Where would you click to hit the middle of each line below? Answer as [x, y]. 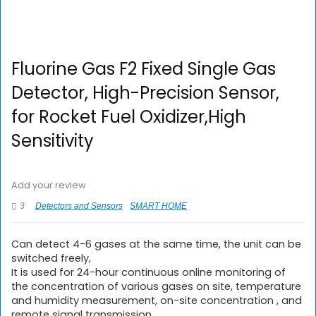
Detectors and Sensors [79, 206]
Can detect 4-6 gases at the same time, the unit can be [156, 244]
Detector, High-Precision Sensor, [145, 93]
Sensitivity [53, 141]
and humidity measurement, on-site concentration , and [157, 300]
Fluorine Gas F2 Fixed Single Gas [144, 69]
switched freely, [51, 258]
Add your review [49, 185]
